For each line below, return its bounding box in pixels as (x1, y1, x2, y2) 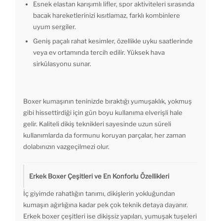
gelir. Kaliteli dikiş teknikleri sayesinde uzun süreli (23, 120, 171, 128)
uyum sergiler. (33, 23, 76, 31)
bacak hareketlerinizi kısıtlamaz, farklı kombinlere (33, 11, 180, 20)
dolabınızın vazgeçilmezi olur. (23, 143, 110, 151)
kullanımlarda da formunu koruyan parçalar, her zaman (23, 131, 186, 140)
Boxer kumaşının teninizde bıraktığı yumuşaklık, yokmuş (23, 97, 192, 106)
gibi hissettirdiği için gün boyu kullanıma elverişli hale (23, 109, 183, 117)
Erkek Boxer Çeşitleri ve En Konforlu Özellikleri (29, 172, 169, 181)
